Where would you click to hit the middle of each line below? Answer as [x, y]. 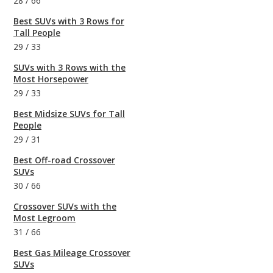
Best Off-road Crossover [64, 160]
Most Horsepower [51, 79]
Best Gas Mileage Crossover [72, 253]
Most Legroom [44, 218]
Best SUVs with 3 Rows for [69, 21]
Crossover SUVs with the [65, 207]
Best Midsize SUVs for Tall [69, 114]
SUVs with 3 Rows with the [69, 68]
